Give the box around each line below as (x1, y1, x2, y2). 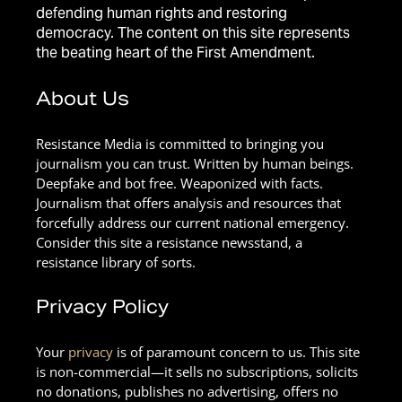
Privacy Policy (36, 295, 169, 319)
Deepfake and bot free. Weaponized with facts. (36, 174, 323, 193)
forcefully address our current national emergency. (36, 214, 349, 232)
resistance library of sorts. (36, 253, 196, 272)
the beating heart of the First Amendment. (36, 43, 315, 63)
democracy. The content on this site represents (36, 23, 350, 43)
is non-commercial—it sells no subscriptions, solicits (36, 363, 358, 381)
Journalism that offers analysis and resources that (36, 194, 341, 213)
